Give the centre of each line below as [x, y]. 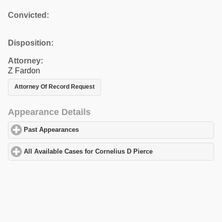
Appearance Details [49, 112]
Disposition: [31, 43]
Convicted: [28, 15]
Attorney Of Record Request [55, 87]
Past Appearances [52, 130]
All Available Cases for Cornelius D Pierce [88, 151]
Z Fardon [24, 70]
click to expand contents [116, 130]
